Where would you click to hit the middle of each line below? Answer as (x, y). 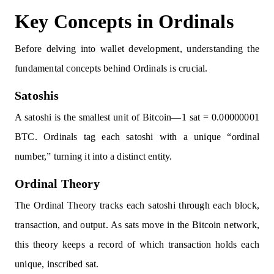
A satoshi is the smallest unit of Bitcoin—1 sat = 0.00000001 (137, 117)
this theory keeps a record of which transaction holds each (137, 244)
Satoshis (37, 95)
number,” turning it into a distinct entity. (94, 156)
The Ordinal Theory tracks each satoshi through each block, (137, 205)
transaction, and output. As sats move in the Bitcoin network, (137, 225)
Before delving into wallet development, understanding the (137, 49)
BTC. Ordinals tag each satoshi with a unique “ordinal (137, 137)
